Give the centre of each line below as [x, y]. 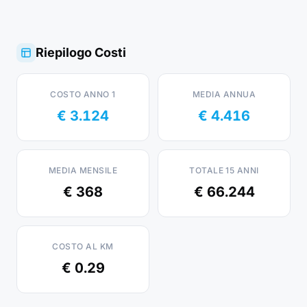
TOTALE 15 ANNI [224, 170]
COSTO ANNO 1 [83, 94]
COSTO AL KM [83, 246]
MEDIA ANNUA [224, 94]
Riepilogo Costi [81, 52]
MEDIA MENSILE [83, 170]
